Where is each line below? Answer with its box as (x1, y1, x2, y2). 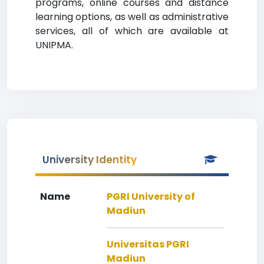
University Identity (42, 153, 137, 167)
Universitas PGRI (107, 237, 189, 251)
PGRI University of (107, 190, 195, 203)
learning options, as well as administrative (35, 10, 229, 24)
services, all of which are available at (35, 24, 229, 38)
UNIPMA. (35, 38, 73, 52)
